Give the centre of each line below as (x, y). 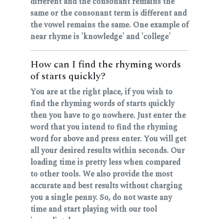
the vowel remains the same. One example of (109, 25)
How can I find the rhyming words (106, 65)
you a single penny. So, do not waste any (101, 198)
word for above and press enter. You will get (108, 139)
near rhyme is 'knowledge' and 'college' (100, 37)
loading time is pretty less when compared (105, 163)
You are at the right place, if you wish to (101, 92)
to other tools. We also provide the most (101, 174)
